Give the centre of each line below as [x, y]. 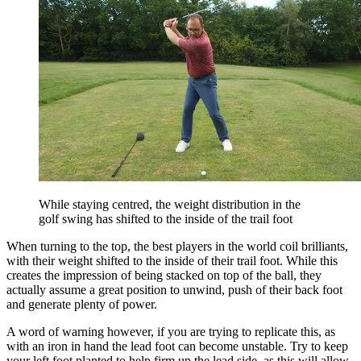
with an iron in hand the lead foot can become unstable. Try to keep [177, 346]
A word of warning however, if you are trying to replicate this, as [171, 331]
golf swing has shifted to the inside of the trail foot [166, 218]
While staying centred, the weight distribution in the [170, 204]
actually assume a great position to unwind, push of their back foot [174, 289]
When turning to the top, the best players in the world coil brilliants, [177, 246]
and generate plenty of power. [82, 304]
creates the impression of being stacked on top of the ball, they [164, 275]
